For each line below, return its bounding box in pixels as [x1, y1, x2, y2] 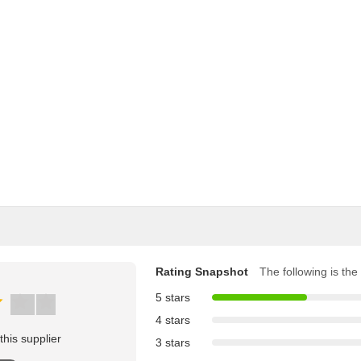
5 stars [156, 291, 190, 304]
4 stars [156, 313, 190, 326]
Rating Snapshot [156, 265, 248, 278]
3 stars [156, 336, 190, 349]
